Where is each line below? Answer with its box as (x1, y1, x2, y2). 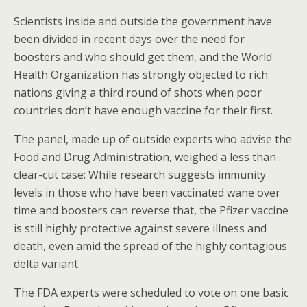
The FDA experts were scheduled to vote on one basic (14, 285, 288, 300)
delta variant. (14, 256, 80, 271)
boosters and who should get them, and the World (14, 49, 272, 64)
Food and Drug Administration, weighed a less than (14, 149, 276, 164)
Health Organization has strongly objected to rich (14, 67, 268, 82)
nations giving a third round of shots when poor (14, 85, 262, 100)
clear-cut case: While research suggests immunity (14, 167, 266, 182)
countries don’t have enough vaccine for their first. (14, 103, 273, 118)
